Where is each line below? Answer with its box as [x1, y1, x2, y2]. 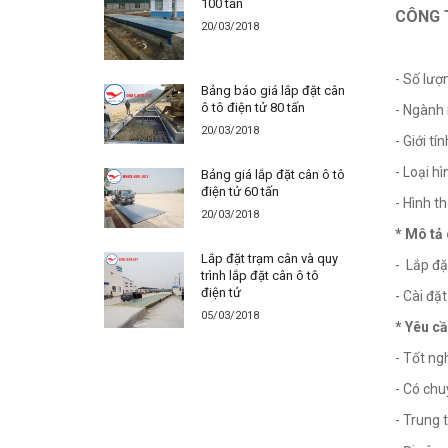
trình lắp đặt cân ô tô [201, 268, 319, 283]
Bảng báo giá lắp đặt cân [201, 83, 345, 98]
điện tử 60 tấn [201, 184, 279, 199]
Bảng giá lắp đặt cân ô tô [201, 167, 345, 182]
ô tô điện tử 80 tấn [201, 100, 305, 115]
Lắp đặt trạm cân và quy [201, 251, 338, 266]
